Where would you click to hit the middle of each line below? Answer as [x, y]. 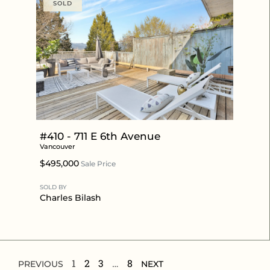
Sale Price [97, 163]
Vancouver [58, 146]
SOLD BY [53, 187]
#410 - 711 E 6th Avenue [100, 136]
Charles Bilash [71, 197]
